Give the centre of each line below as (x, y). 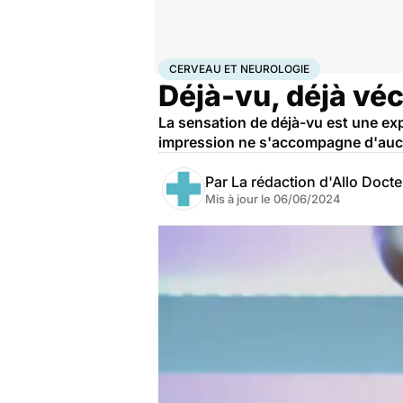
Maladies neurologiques (332, 66)
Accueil (177, 66)
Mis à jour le (239, 199)
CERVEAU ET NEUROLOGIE (239, 69)
